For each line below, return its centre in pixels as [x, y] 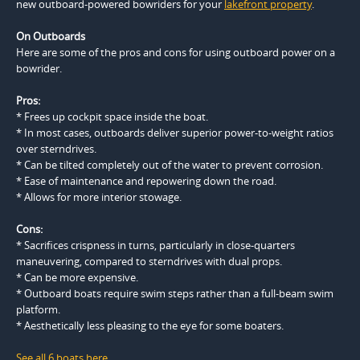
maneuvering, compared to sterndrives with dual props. [149, 262]
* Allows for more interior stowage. [99, 197]
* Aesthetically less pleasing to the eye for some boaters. [150, 326]
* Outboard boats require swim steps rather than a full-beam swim [175, 294]
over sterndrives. [56, 149]
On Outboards [51, 37]
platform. [38, 310]
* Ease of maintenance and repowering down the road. [146, 181]
